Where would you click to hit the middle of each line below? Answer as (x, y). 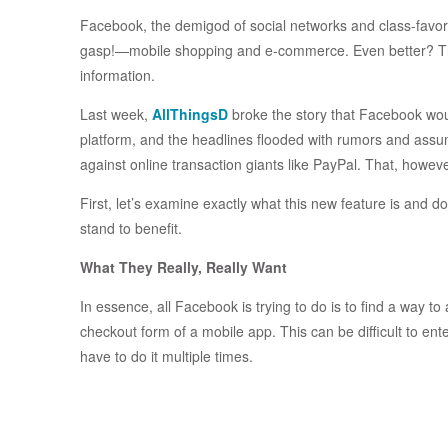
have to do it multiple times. (166, 356)
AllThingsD (190, 114)
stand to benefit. (131, 228)
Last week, (116, 114)
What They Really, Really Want (183, 267)
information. (117, 75)
